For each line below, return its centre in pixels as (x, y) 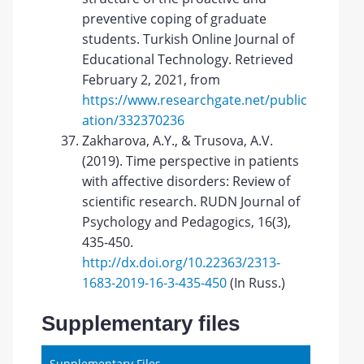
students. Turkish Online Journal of (188, 39)
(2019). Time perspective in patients (191, 161)
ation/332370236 (134, 120)
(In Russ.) (256, 283)
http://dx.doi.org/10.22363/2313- (182, 262)
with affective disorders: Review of (186, 181)
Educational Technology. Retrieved (188, 59)
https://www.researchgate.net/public (195, 100)
